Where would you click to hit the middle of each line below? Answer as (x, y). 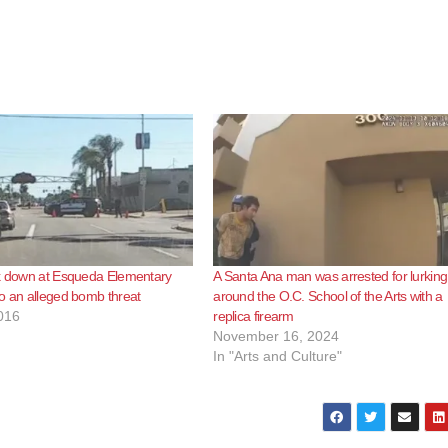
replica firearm (253, 315)
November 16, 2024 (276, 335)
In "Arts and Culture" (278, 355)
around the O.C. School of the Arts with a (328, 295)
